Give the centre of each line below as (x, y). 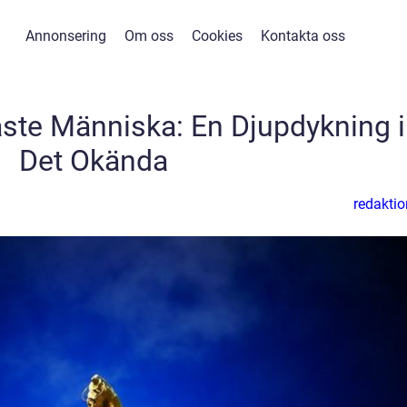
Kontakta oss (303, 36)
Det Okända (94, 161)
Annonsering (65, 36)
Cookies (217, 36)
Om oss (149, 36)
